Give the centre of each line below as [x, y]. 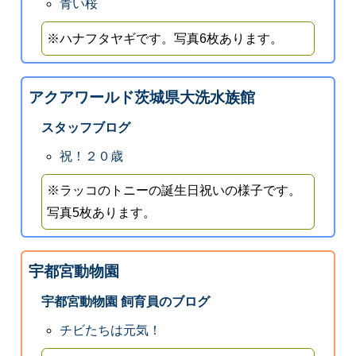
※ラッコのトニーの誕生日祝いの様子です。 [174, 190]
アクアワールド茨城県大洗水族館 [141, 97]
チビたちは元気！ [111, 330]
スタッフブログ [85, 127]
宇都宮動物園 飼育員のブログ [125, 302]
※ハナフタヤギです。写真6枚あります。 [165, 38]
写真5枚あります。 [102, 213]
